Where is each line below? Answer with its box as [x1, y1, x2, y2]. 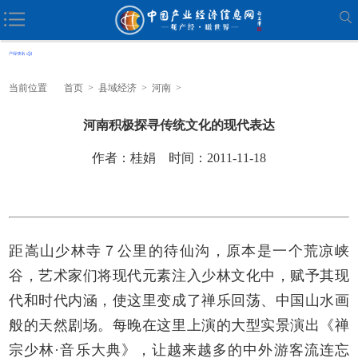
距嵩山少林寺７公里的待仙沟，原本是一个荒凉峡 [9, 242, 349, 259]
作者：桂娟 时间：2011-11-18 [92, 150, 266, 165]
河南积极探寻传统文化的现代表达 [83, 117, 275, 132]
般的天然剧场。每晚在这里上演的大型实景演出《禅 [9, 316, 349, 333]
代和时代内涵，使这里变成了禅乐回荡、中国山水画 [9, 292, 349, 308]
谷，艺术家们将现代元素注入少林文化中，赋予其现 [9, 267, 349, 284]
